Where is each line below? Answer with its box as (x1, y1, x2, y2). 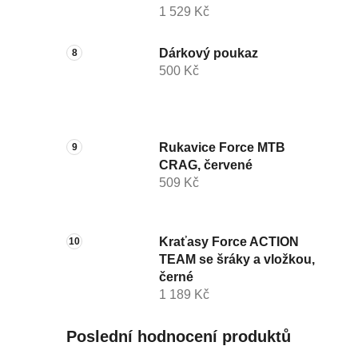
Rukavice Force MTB (159, 141, 285, 155)
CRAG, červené (159, 158, 253, 173)
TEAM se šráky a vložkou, (159, 253, 315, 267)
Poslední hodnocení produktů (66, 328, 291, 346)
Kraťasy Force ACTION (159, 235, 299, 249)
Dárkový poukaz (159, 46, 258, 61)
